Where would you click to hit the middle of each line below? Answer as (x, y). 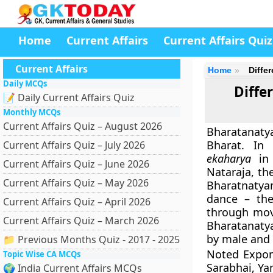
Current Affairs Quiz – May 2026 (76, 183)
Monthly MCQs (32, 112)
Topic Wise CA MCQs (42, 254)
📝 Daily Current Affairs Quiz (69, 97)
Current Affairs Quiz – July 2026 (74, 145)
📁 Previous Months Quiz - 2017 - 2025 (91, 239)
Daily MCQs (25, 83)
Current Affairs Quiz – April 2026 (77, 202)
